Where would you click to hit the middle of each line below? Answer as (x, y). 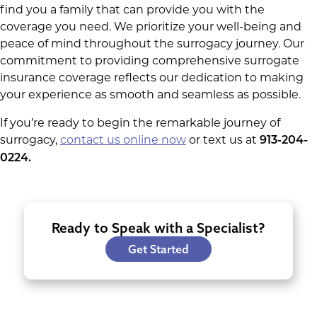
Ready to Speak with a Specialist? (158, 227)
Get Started (158, 249)
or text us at (223, 139)
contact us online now (123, 139)
